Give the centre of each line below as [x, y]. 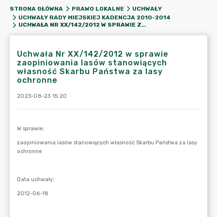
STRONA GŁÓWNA [36, 9]
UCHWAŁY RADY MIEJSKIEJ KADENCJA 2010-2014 [94, 17]
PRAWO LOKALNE [98, 9]
